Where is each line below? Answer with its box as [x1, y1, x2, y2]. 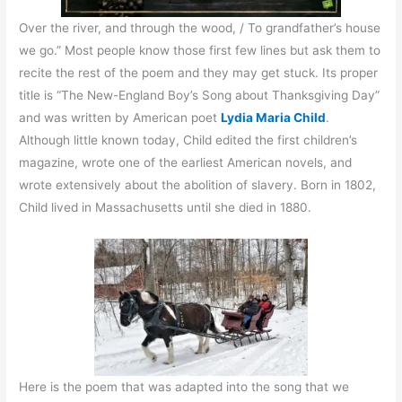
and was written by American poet [19, 110, 222, 126]
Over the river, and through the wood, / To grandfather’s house [19, 21, 381, 36]
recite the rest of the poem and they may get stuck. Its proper [19, 66, 379, 81]
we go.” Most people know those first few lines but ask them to [19, 43, 381, 58]
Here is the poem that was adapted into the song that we [19, 380, 350, 395]
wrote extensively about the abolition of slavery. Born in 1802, [19, 178, 377, 193]
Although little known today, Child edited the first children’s [19, 133, 358, 148]
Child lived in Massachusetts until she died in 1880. [19, 200, 312, 215]
